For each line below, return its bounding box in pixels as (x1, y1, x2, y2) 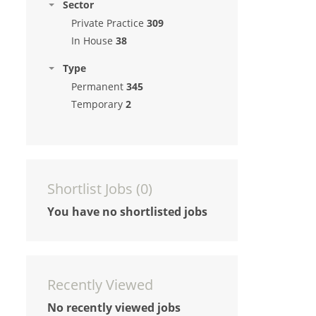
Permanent (71, 80, 123, 93)
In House (71, 34, 113, 47)
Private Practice (71, 16, 144, 30)
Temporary (71, 97, 123, 111)
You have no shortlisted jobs (47, 204, 207, 219)
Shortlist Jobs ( (47, 179, 140, 198)
